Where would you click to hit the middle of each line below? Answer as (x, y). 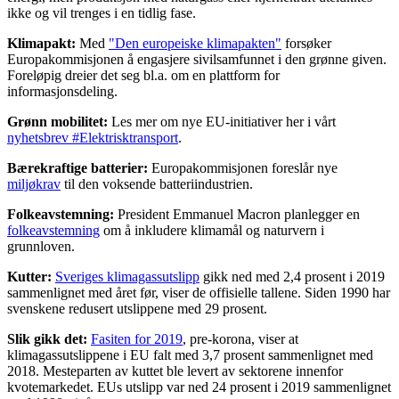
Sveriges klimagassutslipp (127, 276)
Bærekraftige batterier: (77, 167)
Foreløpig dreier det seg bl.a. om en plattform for (143, 75)
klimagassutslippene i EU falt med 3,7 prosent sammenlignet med (190, 354)
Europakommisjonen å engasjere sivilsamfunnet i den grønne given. (197, 59)
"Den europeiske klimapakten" (195, 43)
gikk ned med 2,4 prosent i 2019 (292, 276)
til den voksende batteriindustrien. (157, 183)
